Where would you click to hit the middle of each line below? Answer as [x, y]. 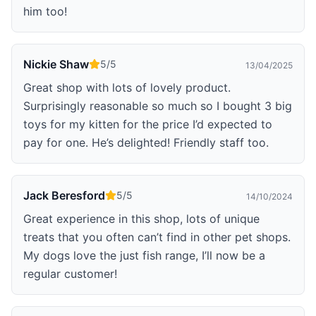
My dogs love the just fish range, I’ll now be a [144, 255]
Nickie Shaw [56, 64]
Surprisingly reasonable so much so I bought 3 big [158, 105]
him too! [45, 11]
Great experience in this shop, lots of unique [141, 218]
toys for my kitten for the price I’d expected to [148, 124]
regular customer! [70, 273]
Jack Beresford [64, 195]
